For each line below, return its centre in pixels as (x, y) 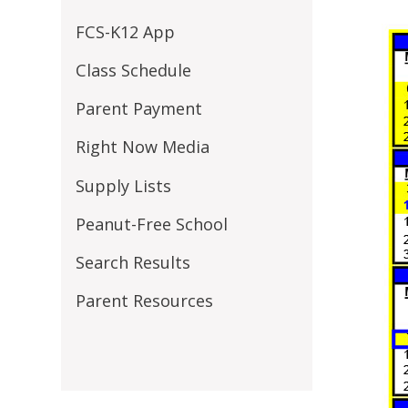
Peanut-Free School (151, 224)
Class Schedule (133, 71)
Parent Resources (144, 300)
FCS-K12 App (125, 32)
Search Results (133, 262)
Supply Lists (123, 185)
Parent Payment (138, 109)
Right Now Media (142, 147)
